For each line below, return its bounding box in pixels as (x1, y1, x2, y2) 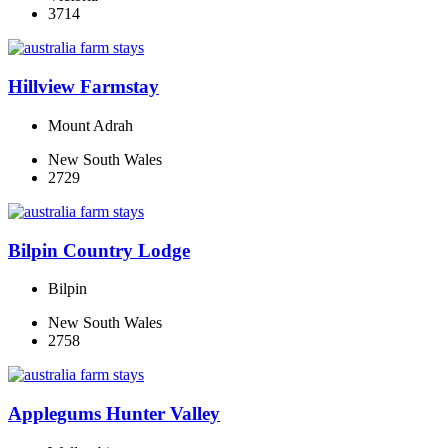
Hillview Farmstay (8, 76, 159, 98)
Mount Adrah (48, 116, 133, 134)
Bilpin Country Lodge (8, 239, 190, 261)
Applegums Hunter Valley (8, 402, 220, 424)
